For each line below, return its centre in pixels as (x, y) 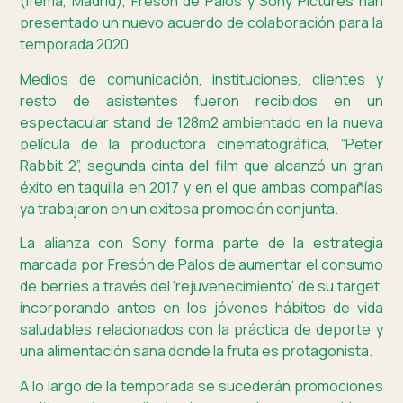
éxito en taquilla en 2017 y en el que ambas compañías (201, 187)
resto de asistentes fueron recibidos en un (201, 100)
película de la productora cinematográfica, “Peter (201, 143)
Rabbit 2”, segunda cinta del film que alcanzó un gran (201, 165)
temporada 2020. (76, 45)
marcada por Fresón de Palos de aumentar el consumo (201, 265)
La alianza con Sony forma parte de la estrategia (201, 243)
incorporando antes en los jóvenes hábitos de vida (201, 308)
